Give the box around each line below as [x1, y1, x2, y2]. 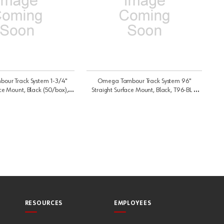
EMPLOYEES [113, 200, 151, 206]
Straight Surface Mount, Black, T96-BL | [91, 86, 197, 93]
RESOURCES [24, 200, 63, 206]
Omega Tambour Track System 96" [97, 77, 191, 84]
